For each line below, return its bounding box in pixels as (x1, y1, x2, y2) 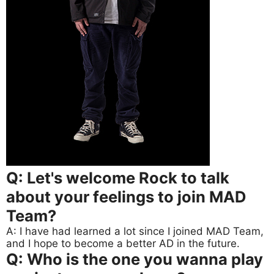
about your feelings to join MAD (6, 187, 246, 207)
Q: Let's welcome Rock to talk (6, 168, 229, 188)
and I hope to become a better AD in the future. (6, 237, 240, 250)
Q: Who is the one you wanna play (6, 250, 263, 269)
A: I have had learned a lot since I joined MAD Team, (6, 225, 264, 238)
